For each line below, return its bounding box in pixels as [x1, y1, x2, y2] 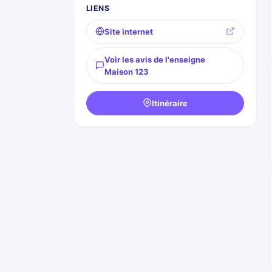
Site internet [104, 26, 153, 36]
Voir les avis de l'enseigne [104, 54, 205, 64]
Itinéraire [152, 98, 188, 108]
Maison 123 [104, 66, 149, 76]
